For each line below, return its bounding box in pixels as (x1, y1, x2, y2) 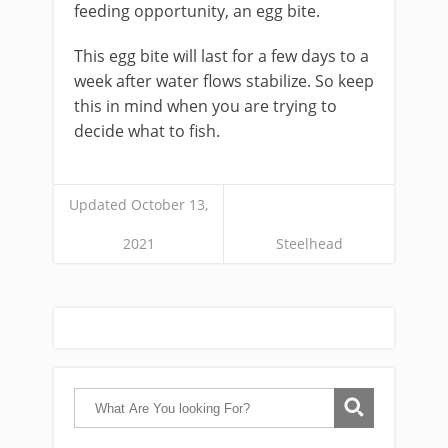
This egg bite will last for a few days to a (74, 45, 369, 67)
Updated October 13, (69, 195, 208, 214)
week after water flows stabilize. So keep (74, 70, 374, 92)
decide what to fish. (74, 120, 220, 142)
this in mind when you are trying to (74, 95, 337, 117)
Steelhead (275, 234, 343, 253)
